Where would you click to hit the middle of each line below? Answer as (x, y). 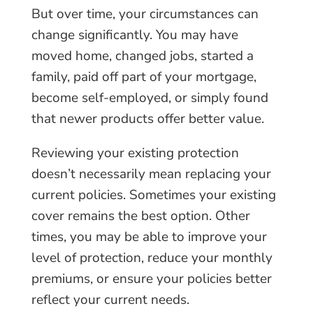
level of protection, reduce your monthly (152, 258)
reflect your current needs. (110, 300)
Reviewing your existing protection (135, 153)
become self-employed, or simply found (150, 98)
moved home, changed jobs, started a (142, 56)
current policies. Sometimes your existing (153, 195)
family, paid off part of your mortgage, (144, 77)
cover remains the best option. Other (140, 216)
